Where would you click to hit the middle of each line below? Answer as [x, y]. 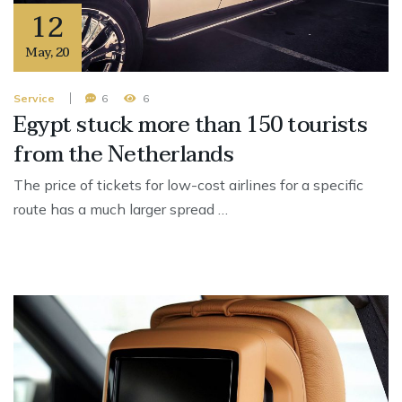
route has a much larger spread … [121, 210]
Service [34, 99]
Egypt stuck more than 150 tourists [190, 126]
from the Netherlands [123, 155]
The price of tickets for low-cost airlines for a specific [188, 185]
